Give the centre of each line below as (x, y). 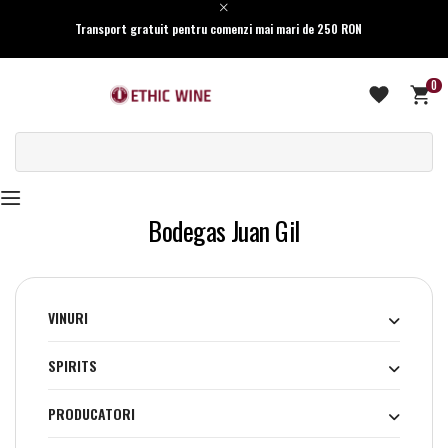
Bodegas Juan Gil (224, 231)
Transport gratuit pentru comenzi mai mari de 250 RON (218, 28)
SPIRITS (72, 366)
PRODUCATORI (91, 414)
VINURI (68, 318)
